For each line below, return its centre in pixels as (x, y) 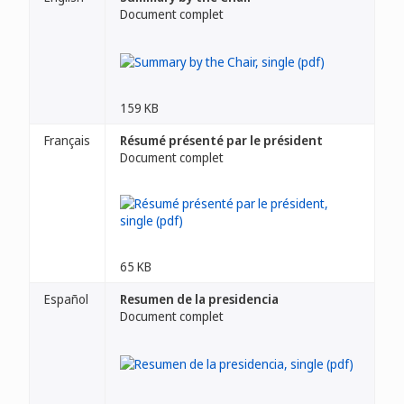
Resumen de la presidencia (199, 299)
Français (67, 140)
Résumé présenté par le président (221, 140)
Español (66, 299)
